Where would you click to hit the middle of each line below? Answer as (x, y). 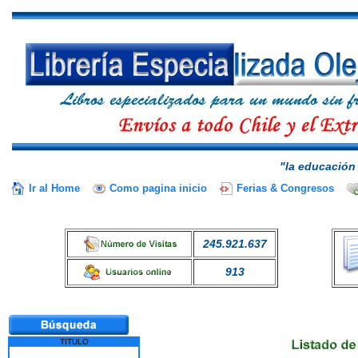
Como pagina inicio (158, 188)
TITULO (74, 342)
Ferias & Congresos (285, 188)
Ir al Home (54, 188)
